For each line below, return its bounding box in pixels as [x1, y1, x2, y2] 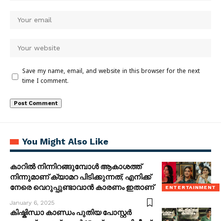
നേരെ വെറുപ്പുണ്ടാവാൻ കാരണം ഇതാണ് [10, 183, 154, 192]
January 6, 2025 [10, 199, 54, 206]
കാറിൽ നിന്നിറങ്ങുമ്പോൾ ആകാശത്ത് [10, 162, 142, 171]
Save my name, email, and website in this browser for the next [22, 68, 200, 75]
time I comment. [22, 77, 69, 85]
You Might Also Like [22, 136, 109, 147]
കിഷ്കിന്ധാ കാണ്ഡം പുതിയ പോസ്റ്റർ [10, 208, 132, 217]
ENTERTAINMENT [165, 184, 217, 190]
